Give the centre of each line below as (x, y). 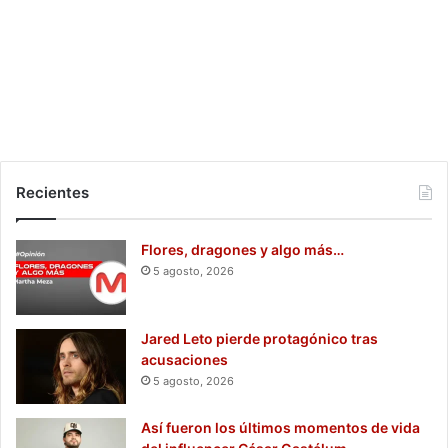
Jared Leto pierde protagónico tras (259, 338)
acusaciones (184, 359)
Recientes (52, 192)
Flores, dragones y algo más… (242, 249)
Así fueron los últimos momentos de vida (280, 427)
